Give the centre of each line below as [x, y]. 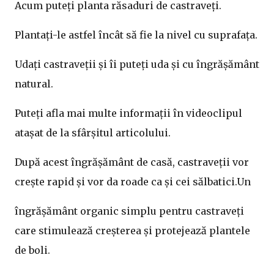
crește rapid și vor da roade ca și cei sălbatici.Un [133, 182]
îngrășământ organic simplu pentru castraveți [129, 211]
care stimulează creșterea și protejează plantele [132, 231]
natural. [34, 84]
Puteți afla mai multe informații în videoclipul [128, 113]
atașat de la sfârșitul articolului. [93, 133]
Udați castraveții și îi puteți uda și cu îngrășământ [137, 64]
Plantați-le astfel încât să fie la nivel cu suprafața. [136, 35]
